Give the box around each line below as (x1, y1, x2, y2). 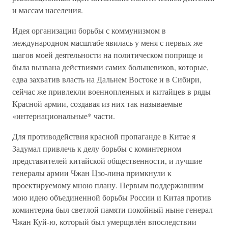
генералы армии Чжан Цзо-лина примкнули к (12, 167, 172, 178)
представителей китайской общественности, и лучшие (12, 155, 202, 166)
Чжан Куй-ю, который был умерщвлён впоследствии (12, 216, 196, 227)
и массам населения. (12, 5, 83, 15)
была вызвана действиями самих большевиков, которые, (12, 62, 209, 72)
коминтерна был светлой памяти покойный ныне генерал (12, 204, 213, 215)
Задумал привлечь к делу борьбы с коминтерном (12, 143, 181, 154)
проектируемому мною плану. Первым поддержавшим (12, 180, 204, 190)
